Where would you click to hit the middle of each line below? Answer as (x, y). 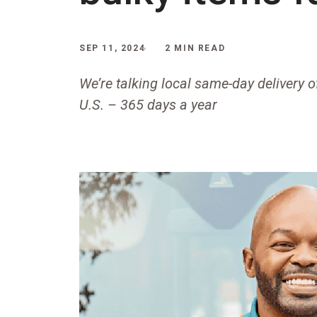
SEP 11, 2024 (113, 48)
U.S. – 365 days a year (148, 105)
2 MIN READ (195, 48)
